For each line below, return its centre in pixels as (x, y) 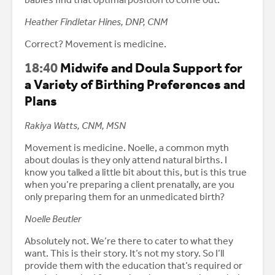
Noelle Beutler (53, 219)
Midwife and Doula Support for (150, 68)
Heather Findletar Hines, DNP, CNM (97, 22)
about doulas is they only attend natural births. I (126, 160)
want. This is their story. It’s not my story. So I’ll (124, 254)
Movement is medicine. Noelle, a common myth (127, 148)
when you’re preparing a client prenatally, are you (130, 185)
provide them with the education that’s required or (134, 266)
